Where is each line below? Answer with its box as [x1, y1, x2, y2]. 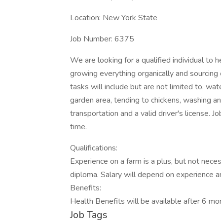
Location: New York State [70, 12, 157, 23]
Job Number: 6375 [70, 34, 134, 44]
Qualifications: [70, 143, 117, 153]
